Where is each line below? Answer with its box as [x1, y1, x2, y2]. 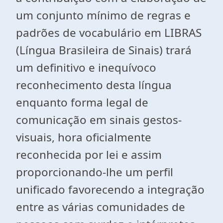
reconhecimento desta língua [16, 77, 172, 93]
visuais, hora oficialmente [16, 129, 151, 145]
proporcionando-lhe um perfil [16, 164, 173, 180]
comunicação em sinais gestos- [16, 112, 182, 127]
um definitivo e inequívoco [16, 60, 156, 75]
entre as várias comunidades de [16, 199, 185, 215]
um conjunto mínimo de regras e [16, 7, 191, 23]
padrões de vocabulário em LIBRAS [16, 25, 202, 40]
